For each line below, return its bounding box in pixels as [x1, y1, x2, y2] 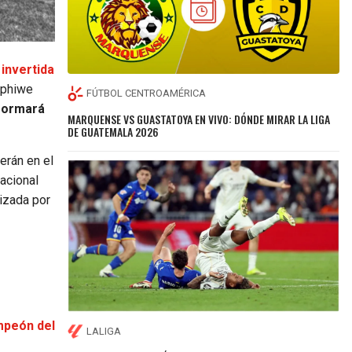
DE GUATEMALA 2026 [68, 123, 159, 140]
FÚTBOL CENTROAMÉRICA [86, 87, 207, 100]
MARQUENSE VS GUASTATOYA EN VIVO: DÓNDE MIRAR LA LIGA [68, 110, 331, 127]
